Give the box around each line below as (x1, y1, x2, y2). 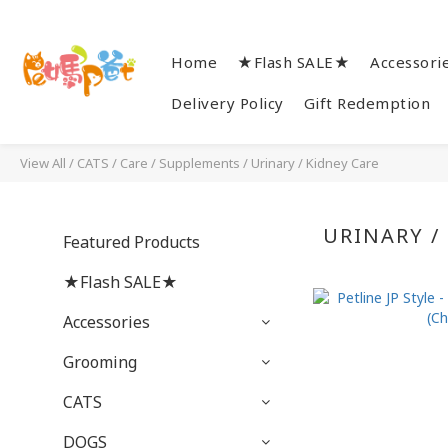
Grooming (63, 351, 137, 373)
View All (20, 154, 66, 172)
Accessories (63, 311, 150, 333)
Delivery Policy (171, 93, 284, 113)
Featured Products (63, 231, 200, 253)
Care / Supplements (120, 154, 240, 172)
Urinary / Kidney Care (251, 154, 379, 172)
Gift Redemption (303, 93, 430, 113)
